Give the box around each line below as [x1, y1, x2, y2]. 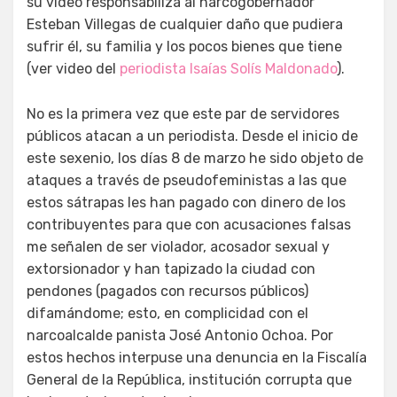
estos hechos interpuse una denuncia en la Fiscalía [27, 348, 367, 366]
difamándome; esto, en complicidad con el [27, 304, 308, 322]
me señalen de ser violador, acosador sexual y [27, 237, 330, 255]
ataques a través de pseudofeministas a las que [27, 171, 346, 189]
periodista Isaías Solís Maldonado [120, 59, 337, 77]
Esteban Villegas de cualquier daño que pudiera [27, 15, 343, 33]
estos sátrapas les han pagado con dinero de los [27, 193, 346, 211]
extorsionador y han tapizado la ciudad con [27, 260, 315, 277]
